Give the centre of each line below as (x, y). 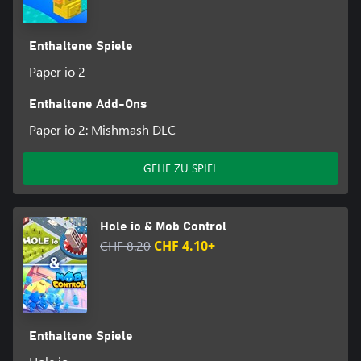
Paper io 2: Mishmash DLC (102, 130)
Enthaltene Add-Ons (87, 104)
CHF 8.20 (125, 246)
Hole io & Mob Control (163, 227)
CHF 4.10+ (185, 246)
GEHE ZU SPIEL (180, 168)
